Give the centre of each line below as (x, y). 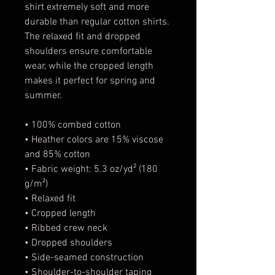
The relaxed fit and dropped (83, 37)
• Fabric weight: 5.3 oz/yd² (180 (91, 169)
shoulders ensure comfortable (88, 51)
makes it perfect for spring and (90, 81)
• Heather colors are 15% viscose (94, 140)
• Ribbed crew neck (67, 228)
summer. (43, 95)
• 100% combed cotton (74, 125)
